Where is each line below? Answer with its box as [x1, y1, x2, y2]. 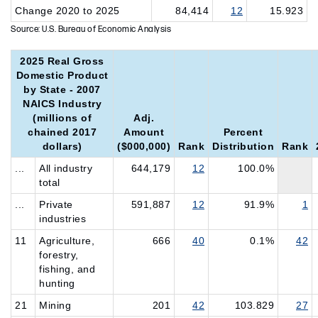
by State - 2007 [23, 84, 101, 95]
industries [39, 213, 86, 224]
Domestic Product [16, 70, 109, 81]
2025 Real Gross [20, 55, 104, 67]
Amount [124, 126, 164, 138]
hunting [39, 278, 75, 289]
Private [39, 199, 73, 210]
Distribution [212, 141, 274, 152]
